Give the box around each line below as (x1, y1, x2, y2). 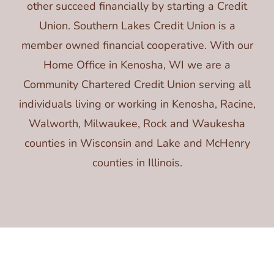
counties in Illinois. (92, 155, 182, 170)
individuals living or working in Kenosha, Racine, (18, 96, 256, 111)
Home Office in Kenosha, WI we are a (43, 57, 231, 72)
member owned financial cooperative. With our (21, 37, 253, 53)
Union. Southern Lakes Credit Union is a (39, 18, 235, 33)
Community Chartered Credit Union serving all (23, 76, 251, 92)
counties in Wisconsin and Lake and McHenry (24, 135, 250, 150)
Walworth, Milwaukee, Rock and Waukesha (29, 116, 245, 131)
